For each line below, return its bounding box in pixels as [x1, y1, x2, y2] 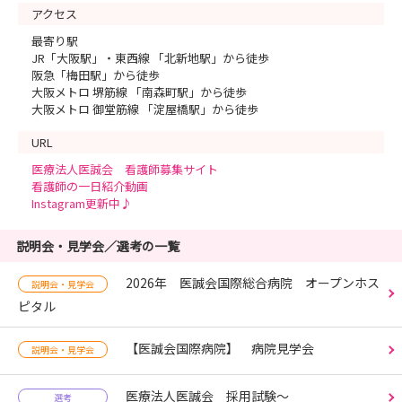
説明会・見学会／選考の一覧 [16, 237, 179, 255]
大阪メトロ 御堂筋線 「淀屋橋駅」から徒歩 [31, 100, 258, 118]
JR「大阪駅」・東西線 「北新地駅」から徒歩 [31, 49, 269, 66]
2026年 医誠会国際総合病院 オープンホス [126, 274, 380, 292]
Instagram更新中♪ [31, 195, 132, 212]
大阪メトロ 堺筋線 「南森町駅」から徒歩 [31, 83, 247, 100]
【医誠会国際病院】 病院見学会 [126, 339, 314, 357]
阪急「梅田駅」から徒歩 [31, 66, 160, 83]
